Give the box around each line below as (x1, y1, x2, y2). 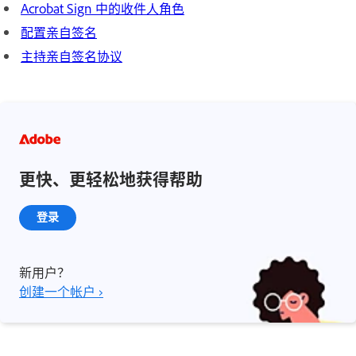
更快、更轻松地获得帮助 (19, 164, 203, 191)
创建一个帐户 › (19, 281, 103, 300)
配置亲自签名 (21, 21, 97, 41)
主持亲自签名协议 (21, 45, 122, 65)
